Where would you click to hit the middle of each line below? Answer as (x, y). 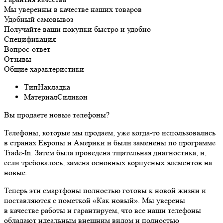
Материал (41, 97)
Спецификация (30, 39)
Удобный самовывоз (39, 19)
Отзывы (18, 59)
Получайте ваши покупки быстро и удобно (77, 29)
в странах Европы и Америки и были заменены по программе (110, 142)
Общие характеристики (44, 69)
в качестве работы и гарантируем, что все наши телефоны (103, 210)
